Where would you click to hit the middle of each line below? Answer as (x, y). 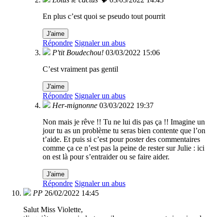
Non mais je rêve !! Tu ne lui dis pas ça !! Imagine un (124, 122)
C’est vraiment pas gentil (80, 69)
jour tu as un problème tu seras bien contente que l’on (124, 131)
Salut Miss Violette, (53, 210)
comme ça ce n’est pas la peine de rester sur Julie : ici (124, 148)
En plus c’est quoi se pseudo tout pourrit (104, 16)
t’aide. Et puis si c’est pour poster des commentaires (121, 139)
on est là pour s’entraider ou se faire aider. (106, 157)
